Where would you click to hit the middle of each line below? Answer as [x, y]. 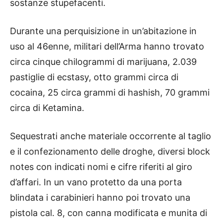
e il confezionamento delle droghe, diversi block [110, 152]
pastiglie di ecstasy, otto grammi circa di [94, 77]
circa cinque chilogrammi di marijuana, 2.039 [103, 62]
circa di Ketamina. [47, 108]
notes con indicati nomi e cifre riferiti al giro [101, 167]
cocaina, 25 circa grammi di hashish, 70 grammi [110, 93]
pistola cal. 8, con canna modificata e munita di [109, 213]
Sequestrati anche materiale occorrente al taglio [111, 136]
